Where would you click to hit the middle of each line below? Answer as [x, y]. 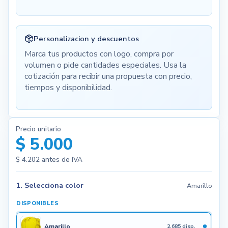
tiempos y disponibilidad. [68, 88]
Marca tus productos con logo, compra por [99, 54]
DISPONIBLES [37, 203]
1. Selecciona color [49, 186]
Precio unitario [38, 129]
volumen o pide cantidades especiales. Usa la [105, 65]
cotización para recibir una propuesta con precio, [108, 77]
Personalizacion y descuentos [86, 38]
